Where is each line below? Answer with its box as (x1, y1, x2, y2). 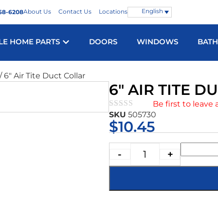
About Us (23, 8, 51, 15)
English (141, 7, 163, 15)
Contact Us (58, 8, 91, 15)
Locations (99, 8, 127, 15)
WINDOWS (137, 37, 179, 47)
